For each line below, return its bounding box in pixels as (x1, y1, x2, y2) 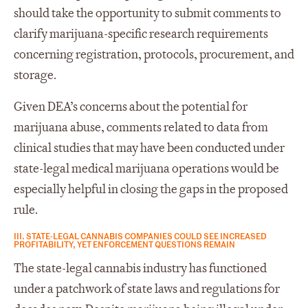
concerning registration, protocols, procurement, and (14, 47, 294, 63)
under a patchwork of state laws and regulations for (14, 281, 280, 298)
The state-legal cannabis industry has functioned (14, 261, 267, 277)
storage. (14, 67, 56, 84)
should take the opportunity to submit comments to (14, 5, 281, 22)
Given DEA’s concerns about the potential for (14, 99, 247, 115)
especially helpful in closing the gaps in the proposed (14, 181, 288, 198)
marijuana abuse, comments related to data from (14, 120, 268, 136)
